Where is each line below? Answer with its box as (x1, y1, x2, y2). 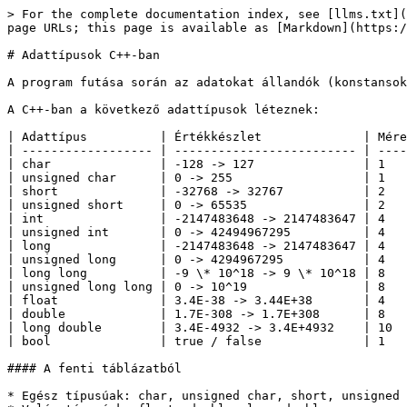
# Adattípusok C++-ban (7, 48, 160, 62)
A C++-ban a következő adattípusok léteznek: (7, 103, 320, 116)
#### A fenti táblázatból (7, 362, 182, 375)
